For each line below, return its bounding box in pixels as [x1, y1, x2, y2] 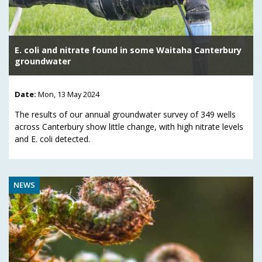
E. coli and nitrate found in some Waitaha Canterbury [15, 44, 242, 56]
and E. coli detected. [15, 133, 90, 145]
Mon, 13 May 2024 [38, 89, 99, 100]
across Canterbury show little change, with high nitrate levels [15, 121, 243, 133]
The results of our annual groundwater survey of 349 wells [15, 109, 236, 120]
